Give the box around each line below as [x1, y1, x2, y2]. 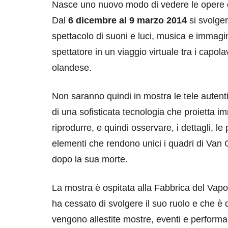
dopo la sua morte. [52, 154, 128, 165]
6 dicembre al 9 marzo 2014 [68, 15, 187, 26]
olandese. [52, 63, 92, 73]
